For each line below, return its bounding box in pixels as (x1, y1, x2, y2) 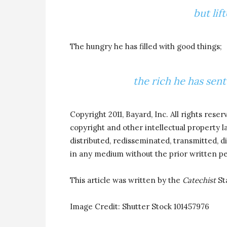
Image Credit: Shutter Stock (70, 202, 174, 211)
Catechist (182, 175, 216, 185)
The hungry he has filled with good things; (70, 42, 222, 51)
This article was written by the (70, 175, 182, 185)
